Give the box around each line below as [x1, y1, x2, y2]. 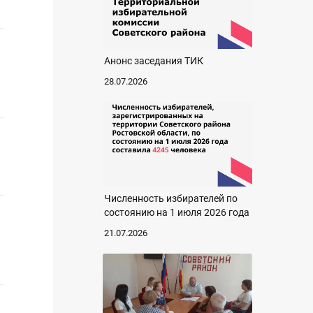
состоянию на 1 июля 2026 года [104, 206, 249, 218]
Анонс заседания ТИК [104, 55, 203, 67]
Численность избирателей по [104, 192, 238, 204]
